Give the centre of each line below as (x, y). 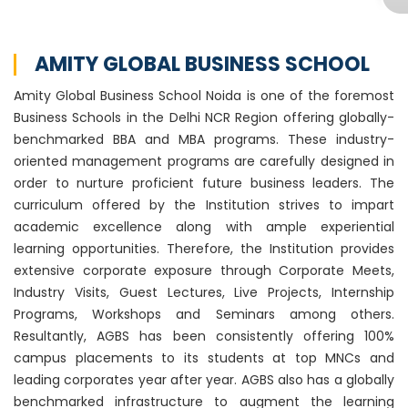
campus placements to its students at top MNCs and (204, 358)
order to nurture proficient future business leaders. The (204, 183)
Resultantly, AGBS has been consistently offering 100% (204, 336)
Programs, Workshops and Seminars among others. (204, 314)
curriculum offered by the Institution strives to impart (204, 205)
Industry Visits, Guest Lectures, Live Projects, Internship (204, 292)
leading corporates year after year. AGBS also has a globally (204, 380)
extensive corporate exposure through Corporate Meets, (204, 270)
